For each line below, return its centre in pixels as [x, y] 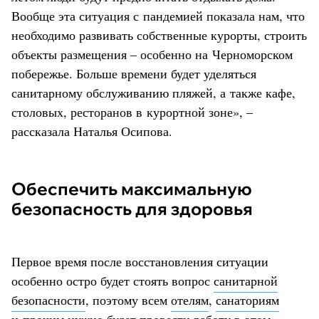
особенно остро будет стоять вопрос [113, 280]
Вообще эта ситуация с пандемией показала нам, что [158, 15]
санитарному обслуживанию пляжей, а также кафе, [153, 92]
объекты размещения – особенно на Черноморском [152, 54]
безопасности [48, 299]
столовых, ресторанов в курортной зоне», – [132, 111]
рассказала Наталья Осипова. [92, 131]
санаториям [247, 299]
